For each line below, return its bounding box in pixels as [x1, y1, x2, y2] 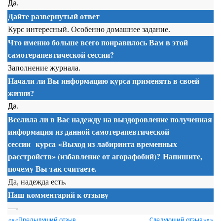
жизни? [8, 87, 34, 99]
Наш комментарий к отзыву [8, 189, 109, 200]
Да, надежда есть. [8, 178, 67, 186]
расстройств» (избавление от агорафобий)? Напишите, [8, 150, 202, 162]
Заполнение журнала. [8, 64, 80, 72]
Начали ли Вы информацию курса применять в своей [8, 75, 199, 86]
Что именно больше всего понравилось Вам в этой [8, 37, 188, 48]
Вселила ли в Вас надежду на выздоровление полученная [8, 113, 212, 125]
